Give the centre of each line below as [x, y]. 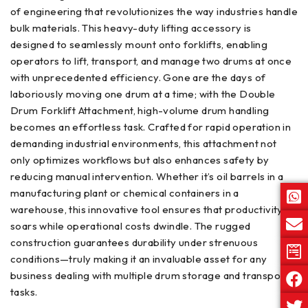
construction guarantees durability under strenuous [134, 242]
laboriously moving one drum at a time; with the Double [143, 93]
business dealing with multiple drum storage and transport [150, 275]
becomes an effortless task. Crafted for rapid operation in [151, 126]
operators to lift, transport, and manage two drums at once [151, 60]
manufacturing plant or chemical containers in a [125, 192]
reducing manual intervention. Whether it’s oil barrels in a [147, 176]
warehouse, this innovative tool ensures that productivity [147, 209]
